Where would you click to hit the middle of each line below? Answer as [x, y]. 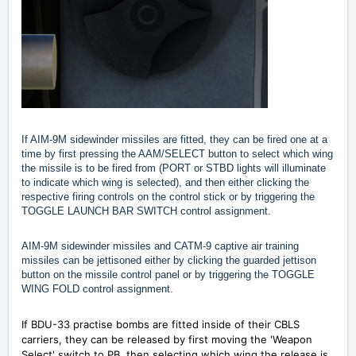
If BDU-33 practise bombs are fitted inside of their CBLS [161, 325]
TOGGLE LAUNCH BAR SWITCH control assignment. [148, 211]
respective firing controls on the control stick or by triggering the [168, 197]
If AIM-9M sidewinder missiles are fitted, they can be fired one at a [174, 140]
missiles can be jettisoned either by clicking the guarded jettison [169, 261]
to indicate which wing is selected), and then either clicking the [165, 183]
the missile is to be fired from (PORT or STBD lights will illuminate [174, 168]
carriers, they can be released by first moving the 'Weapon [167, 340]
